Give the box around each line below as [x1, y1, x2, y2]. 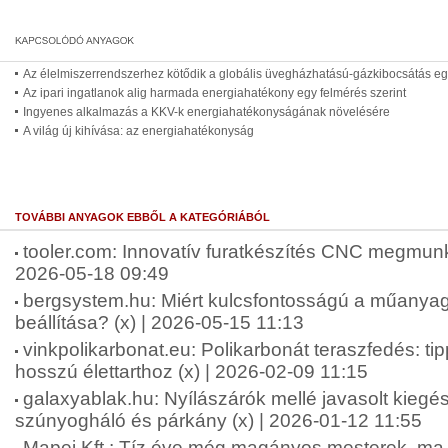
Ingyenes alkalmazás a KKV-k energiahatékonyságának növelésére [23, 105, 390, 119]
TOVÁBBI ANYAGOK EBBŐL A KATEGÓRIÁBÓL [15, 211, 270, 223]
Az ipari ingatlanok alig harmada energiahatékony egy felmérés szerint [23, 86, 406, 100]
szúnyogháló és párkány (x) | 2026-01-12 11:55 [15, 410, 422, 431]
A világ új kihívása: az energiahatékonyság [23, 124, 254, 138]
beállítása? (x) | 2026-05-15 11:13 [15, 312, 304, 333]
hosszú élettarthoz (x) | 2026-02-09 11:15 [15, 361, 368, 382]
